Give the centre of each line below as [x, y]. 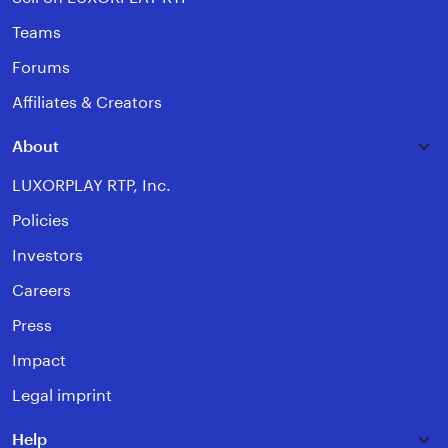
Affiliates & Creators [87, 103]
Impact [39, 361]
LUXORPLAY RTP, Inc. [91, 186]
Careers [41, 291]
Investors [47, 256]
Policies [40, 221]
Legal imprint [62, 396]
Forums [41, 68]
